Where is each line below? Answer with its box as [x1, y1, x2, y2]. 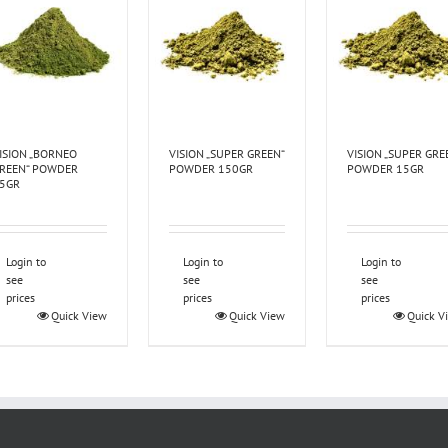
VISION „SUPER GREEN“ [169, 146, 285, 162]
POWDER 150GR [169, 161, 254, 177]
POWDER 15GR [347, 161, 425, 177]
